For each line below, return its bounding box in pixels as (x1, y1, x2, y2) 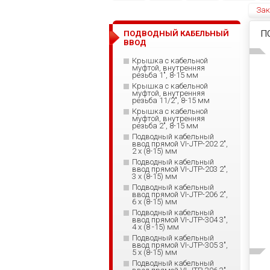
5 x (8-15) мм (132, 248, 177, 257)
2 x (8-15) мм (132, 146, 177, 155)
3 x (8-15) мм (132, 172, 177, 181)
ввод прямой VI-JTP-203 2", (132, 165, 228, 174)
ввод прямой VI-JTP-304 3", (132, 215, 228, 224)
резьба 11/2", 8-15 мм (132, 96, 210, 105)
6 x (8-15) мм (132, 197, 177, 206)
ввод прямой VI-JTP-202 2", (132, 139, 228, 148)
